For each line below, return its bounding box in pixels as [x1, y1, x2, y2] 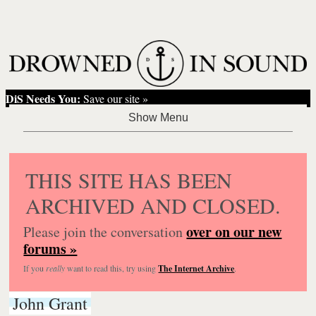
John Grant [13, 291, 88, 315]
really [46, 262, 66, 274]
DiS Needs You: [6, 90, 81, 107]
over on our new [186, 221, 282, 242]
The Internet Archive [158, 262, 235, 274]
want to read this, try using [65, 262, 159, 274]
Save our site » [80, 90, 149, 106]
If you [23, 262, 47, 274]
